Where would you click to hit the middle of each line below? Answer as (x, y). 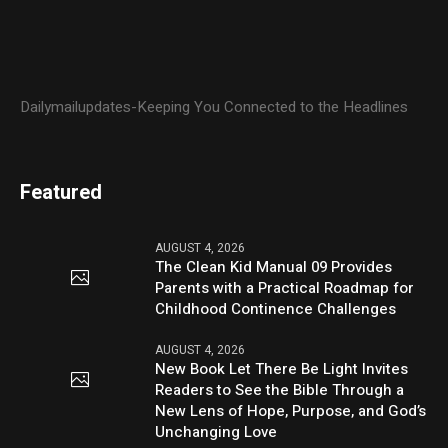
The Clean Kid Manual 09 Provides (274, 267)
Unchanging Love (216, 432)
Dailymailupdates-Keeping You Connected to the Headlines (214, 107)
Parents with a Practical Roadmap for (285, 288)
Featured (61, 193)
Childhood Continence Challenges (276, 309)
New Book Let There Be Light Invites (282, 369)
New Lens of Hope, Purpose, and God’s (291, 411)
